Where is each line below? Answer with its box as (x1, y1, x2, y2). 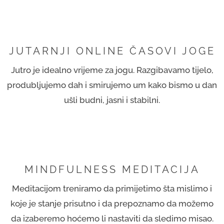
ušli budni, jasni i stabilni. (64, 94, 160, 105)
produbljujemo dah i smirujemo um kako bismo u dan (7, 79, 217, 90)
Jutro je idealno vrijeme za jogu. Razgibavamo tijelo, (10, 64, 213, 75)
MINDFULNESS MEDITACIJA (24, 163, 200, 175)
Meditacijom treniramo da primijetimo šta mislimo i (12, 183, 212, 193)
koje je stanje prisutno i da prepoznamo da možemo (10, 198, 213, 208)
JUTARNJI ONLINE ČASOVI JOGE (8, 44, 215, 57)
